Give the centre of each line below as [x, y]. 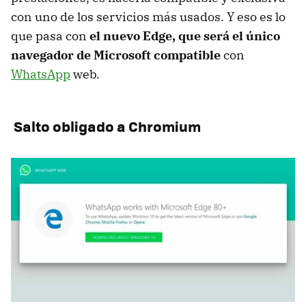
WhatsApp [41, 74]
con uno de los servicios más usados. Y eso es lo [148, 16]
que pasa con [50, 36]
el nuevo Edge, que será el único [185, 36]
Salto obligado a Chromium [106, 126]
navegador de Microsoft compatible [116, 55]
